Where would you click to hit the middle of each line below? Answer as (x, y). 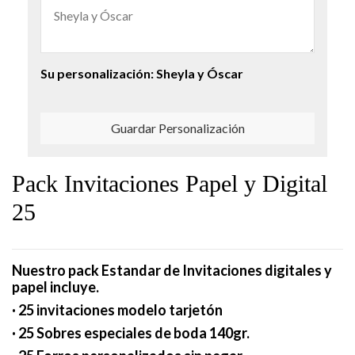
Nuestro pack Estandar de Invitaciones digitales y (172, 271)
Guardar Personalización (177, 128)
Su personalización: (98, 73)
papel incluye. (55, 287)
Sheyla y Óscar (200, 73)
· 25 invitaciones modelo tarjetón (117, 310)
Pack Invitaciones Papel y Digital (170, 183)
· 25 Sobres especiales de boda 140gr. (131, 333)
